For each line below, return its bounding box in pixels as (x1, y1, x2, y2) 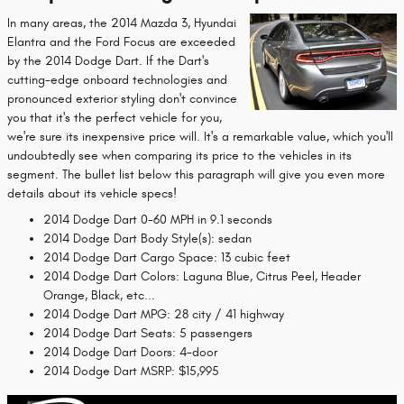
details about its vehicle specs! (7, 186, 177, 201)
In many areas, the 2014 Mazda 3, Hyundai (7, 15, 236, 31)
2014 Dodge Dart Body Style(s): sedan (43, 231, 252, 246)
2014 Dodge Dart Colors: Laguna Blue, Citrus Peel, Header (43, 269, 361, 284)
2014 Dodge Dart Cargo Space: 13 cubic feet (43, 250, 290, 265)
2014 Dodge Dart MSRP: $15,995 (43, 363, 219, 379)
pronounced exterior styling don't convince (7, 91, 237, 106)
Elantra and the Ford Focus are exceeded (7, 34, 235, 50)
